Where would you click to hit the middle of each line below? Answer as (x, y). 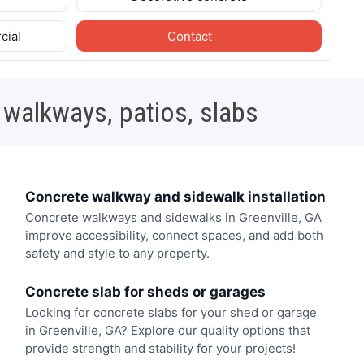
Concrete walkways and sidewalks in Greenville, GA (173, 218)
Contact (191, 36)
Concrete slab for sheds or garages (145, 291)
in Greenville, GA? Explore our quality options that (167, 330)
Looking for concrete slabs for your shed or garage (171, 312)
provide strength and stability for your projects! (160, 348)
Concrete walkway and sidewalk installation (175, 196)
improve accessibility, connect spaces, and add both (174, 236)
